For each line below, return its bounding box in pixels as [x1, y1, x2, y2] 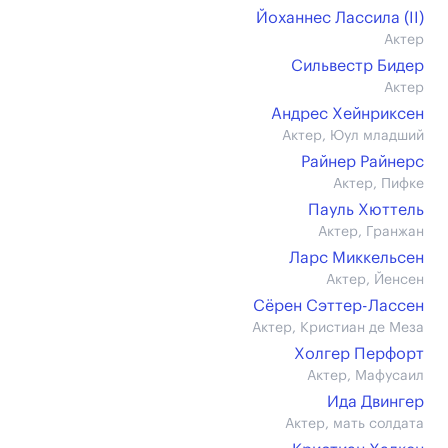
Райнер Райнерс [301, 154, 424, 170]
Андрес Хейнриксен [271, 106, 424, 122]
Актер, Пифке [333, 177, 424, 191]
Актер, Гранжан [318, 225, 424, 239]
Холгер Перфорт [294, 346, 424, 362]
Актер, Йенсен [326, 273, 424, 287]
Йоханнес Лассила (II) [256, 10, 424, 26]
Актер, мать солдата [285, 417, 424, 431]
